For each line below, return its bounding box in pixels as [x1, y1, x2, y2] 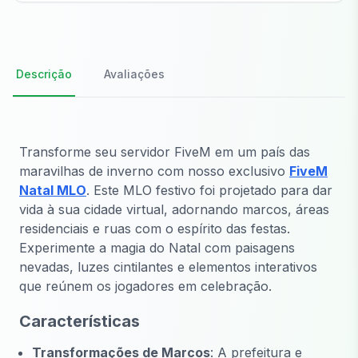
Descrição [16, 67, 72, 82]
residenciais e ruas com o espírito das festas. [19, 221, 290, 237]
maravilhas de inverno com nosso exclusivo [19, 163, 289, 180]
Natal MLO [19, 182, 86, 199]
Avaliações [104, 67, 165, 82]
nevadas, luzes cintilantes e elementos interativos [19, 259, 317, 276]
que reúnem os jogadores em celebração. [19, 278, 272, 295]
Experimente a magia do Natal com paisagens [19, 240, 295, 257]
